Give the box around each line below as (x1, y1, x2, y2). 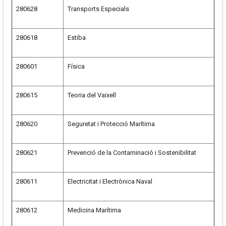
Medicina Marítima (68, 206, 121, 214)
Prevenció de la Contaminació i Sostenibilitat (68, 149, 196, 157)
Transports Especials (68, 5, 129, 13)
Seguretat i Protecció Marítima (68, 120, 155, 128)
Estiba (68, 34, 86, 42)
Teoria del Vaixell (68, 91, 116, 99)
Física (68, 63, 85, 71)
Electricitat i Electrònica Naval (68, 178, 152, 186)
